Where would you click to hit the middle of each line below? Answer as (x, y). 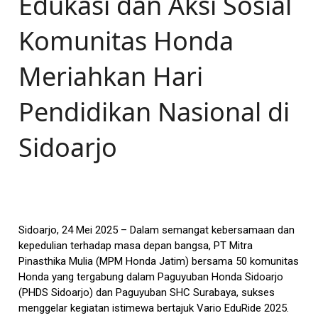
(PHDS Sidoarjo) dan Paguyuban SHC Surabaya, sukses (147, 292)
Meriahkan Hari (111, 76)
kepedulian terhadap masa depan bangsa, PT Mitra (136, 245)
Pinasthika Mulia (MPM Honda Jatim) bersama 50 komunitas (159, 261)
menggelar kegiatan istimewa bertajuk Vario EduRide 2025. (154, 308)
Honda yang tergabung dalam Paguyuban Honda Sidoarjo (151, 276)
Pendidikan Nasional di (154, 111)
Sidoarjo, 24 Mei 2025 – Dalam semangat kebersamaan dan (157, 230)
